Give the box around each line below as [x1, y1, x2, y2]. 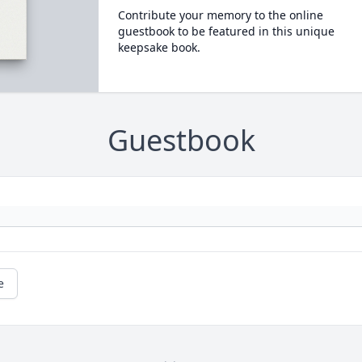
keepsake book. [117, 40, 200, 55]
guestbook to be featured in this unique [117, 23, 335, 39]
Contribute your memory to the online [117, 7, 323, 23]
